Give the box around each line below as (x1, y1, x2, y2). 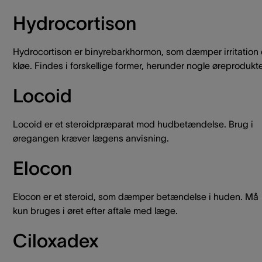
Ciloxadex (13, 230, 99, 251)
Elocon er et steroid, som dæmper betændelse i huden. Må (13, 191, 258, 202)
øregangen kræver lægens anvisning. (13, 133, 169, 143)
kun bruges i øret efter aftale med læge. (13, 205, 178, 216)
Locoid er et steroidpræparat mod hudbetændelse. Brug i (13, 119, 253, 129)
